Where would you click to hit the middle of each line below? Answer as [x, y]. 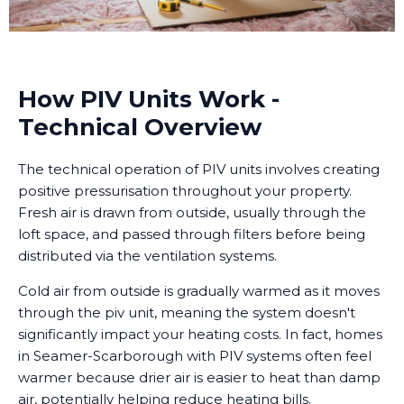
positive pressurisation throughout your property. [185, 191]
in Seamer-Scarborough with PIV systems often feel [195, 356]
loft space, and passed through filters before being [192, 234]
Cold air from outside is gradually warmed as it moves [199, 291]
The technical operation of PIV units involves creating [199, 170]
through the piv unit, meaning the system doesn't [187, 313]
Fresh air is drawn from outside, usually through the [192, 213]
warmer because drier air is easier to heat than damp [199, 378]
